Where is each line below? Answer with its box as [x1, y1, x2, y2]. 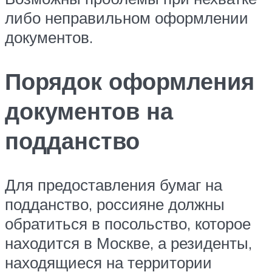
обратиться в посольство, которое [5, 213, 251, 233]
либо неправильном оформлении [5, 7, 248, 27]
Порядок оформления [5, 66, 254, 96]
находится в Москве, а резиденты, [5, 233, 252, 253]
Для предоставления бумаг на [5, 174, 222, 194]
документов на [5, 95, 173, 126]
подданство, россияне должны [5, 194, 225, 214]
